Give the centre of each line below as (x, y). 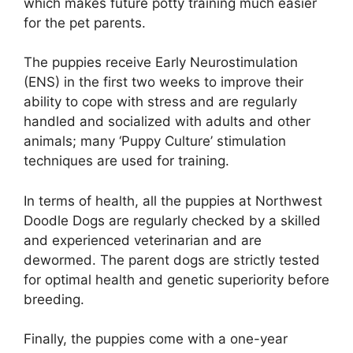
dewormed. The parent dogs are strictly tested (172, 260)
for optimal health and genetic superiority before (176, 279)
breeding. (54, 299)
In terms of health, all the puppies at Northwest (173, 201)
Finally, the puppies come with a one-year (156, 339)
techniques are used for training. (128, 161)
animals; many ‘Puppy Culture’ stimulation (155, 141)
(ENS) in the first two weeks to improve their (163, 82)
